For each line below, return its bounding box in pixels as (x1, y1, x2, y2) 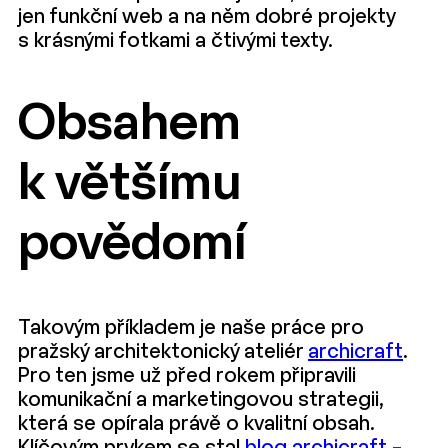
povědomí (18, 221, 246, 269)
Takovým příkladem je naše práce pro (18, 319, 364, 338)
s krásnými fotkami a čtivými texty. (18, 32, 333, 51)
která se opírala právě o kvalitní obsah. (18, 415, 375, 434)
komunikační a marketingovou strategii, (18, 391, 384, 410)
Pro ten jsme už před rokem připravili (18, 367, 356, 386)
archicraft (308, 343, 403, 362)
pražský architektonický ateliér (18, 343, 308, 362)
